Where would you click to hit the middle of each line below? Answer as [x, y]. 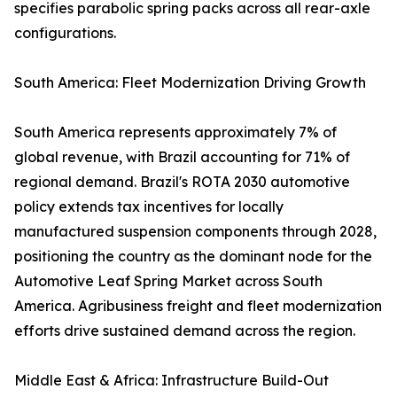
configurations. [65, 33]
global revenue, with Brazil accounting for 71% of [182, 157]
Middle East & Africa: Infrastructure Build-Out [171, 381]
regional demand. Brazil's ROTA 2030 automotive [182, 182]
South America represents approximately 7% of [175, 132]
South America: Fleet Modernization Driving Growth [190, 83]
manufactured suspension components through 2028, [195, 232]
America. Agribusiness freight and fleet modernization [198, 306]
